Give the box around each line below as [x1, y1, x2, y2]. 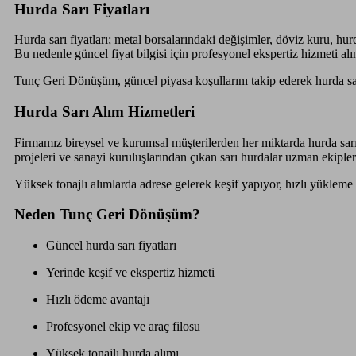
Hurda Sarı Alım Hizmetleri [14, 103, 195, 120]
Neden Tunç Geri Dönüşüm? [14, 206, 200, 223]
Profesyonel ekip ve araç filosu [45, 319, 200, 334]
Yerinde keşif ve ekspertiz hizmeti [45, 265, 215, 280]
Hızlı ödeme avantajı [45, 292, 149, 307]
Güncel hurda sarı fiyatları [45, 238, 176, 253]
